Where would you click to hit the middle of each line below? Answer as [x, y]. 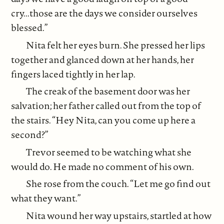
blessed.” [30, 28]
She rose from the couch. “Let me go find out [118, 184]
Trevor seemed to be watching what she [109, 152]
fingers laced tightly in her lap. [73, 74]
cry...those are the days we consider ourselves [104, 13]
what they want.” [46, 198]
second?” [30, 135]
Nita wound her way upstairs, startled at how [119, 215]
